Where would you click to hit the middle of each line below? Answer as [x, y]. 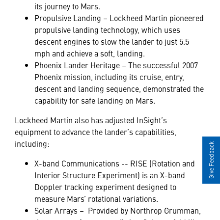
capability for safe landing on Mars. [95, 100]
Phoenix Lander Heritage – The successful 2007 [116, 65]
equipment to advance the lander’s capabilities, [96, 131]
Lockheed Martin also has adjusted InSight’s [91, 120]
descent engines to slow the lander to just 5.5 [112, 41]
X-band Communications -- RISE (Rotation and [115, 163]
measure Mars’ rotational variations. [96, 198]
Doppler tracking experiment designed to [105, 186]
